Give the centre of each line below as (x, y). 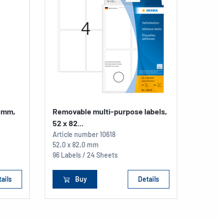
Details (149, 179)
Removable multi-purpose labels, (110, 111)
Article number (75, 134)
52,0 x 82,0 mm (76, 144)
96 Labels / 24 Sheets (85, 155)
